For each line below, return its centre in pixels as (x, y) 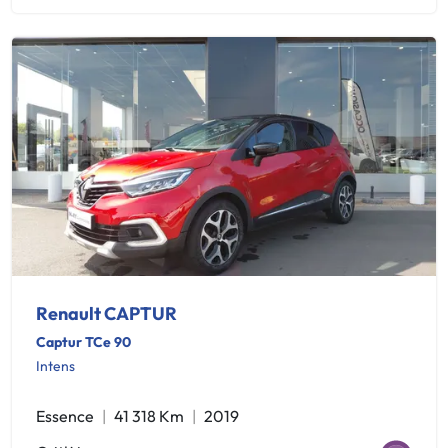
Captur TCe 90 (83, 341)
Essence (65, 415)
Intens (55, 365)
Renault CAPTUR (106, 313)
